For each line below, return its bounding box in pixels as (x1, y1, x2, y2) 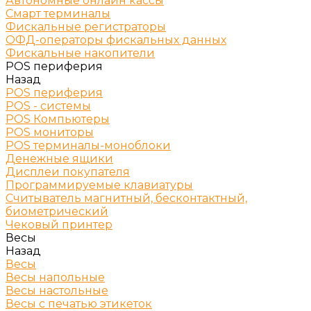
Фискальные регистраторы (6, 20, 166, 33)
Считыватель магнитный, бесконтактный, (6, 192, 247, 205)
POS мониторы (6, 126, 94, 139)
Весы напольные (6, 271, 105, 284)
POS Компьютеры (6, 112, 110, 126)
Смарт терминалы (6, 7, 110, 20)
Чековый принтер (6, 218, 112, 231)
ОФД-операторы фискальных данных (6, 33, 226, 47)
